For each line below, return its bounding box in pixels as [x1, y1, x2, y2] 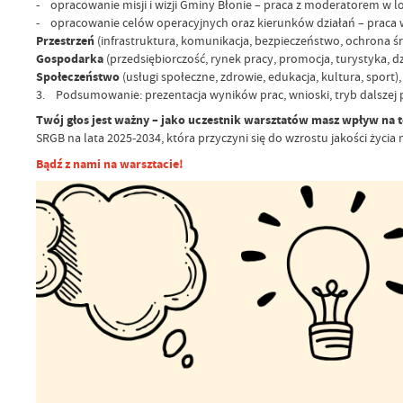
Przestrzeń [35, 32, 94, 50]
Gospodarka [35, 50, 103, 68]
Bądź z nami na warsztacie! [35, 155, 184, 173]
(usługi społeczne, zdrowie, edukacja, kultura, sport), [119, 69, 401, 85]
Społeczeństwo [35, 68, 120, 86]
